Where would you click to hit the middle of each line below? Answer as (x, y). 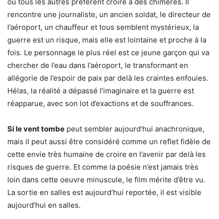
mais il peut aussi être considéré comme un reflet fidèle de (109, 141)
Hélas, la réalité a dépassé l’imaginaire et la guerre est (101, 90)
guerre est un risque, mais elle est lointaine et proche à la (107, 40)
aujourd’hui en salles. (44, 205)
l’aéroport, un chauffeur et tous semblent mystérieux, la (103, 27)
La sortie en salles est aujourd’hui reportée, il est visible (104, 192)
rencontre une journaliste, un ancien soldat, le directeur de (109, 14)
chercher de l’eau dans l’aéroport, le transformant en (98, 65)
